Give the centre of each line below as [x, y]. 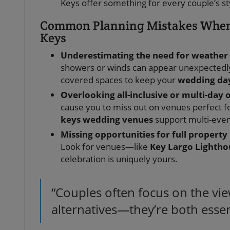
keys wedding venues [107, 120]
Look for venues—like [105, 147]
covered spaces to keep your [119, 80]
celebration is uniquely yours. [119, 159]
